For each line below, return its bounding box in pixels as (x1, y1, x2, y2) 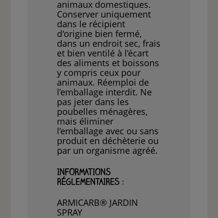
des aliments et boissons (57, 57, 160, 69)
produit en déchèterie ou (57, 135, 159, 147)
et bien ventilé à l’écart (57, 47, 149, 59)
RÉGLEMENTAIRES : (57, 179, 125, 188)
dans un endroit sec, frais (57, 37, 161, 50)
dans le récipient (57, 18, 126, 30)
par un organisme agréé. (57, 145, 158, 157)
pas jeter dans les (57, 96, 129, 108)
